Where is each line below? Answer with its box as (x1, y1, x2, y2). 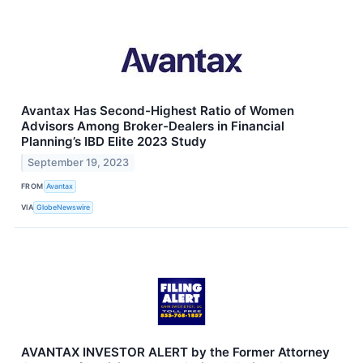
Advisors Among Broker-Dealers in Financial (21, 117, 284, 134)
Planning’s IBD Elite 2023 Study (21, 133, 207, 149)
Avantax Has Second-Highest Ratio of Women (21, 102, 294, 118)
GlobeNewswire (36, 203, 91, 212)
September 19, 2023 (28, 156, 130, 169)
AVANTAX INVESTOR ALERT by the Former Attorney (21, 344, 330, 360)
